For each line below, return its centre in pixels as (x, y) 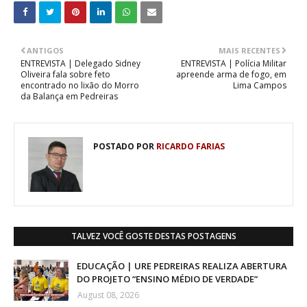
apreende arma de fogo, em (231, 74)
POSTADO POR (124, 146)
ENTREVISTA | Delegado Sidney (81, 63)
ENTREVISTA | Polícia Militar (234, 63)
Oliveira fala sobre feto (65, 74)
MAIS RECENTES (249, 50)
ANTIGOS (45, 50)
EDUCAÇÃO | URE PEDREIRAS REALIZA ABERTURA (182, 266)
